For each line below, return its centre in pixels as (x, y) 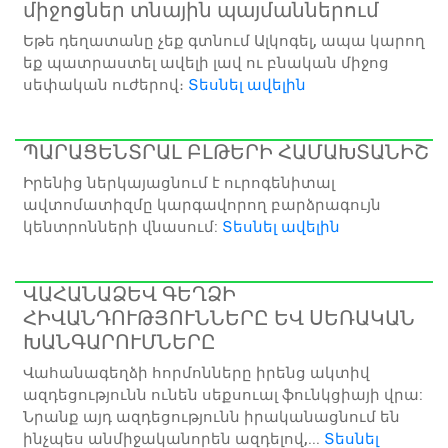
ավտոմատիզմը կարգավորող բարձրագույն (202, 204)
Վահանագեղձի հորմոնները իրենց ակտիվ (196, 372)
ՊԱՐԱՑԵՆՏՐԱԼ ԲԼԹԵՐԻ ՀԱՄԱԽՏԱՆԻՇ (226, 151)
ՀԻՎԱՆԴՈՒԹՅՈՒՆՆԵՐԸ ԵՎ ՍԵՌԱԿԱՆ (219, 317)
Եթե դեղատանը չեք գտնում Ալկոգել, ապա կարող (224, 40)
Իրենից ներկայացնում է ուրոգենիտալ (179, 182)
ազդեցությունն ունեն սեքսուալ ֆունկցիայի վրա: (223, 394)
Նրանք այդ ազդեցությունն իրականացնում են (211, 416)
